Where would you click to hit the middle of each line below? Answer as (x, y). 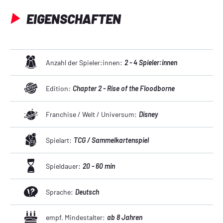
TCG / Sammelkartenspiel (111, 140)
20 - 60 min (99, 166)
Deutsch (87, 192)
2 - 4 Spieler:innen (151, 62)
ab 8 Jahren (125, 218)
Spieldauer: (63, 166)
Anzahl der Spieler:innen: (84, 62)
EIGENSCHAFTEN (72, 18)
